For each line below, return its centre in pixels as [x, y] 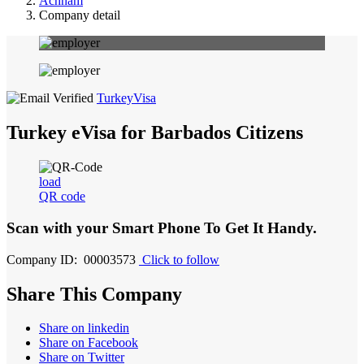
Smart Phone [158, 227]
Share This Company [94, 294]
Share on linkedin [84, 328]
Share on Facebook [89, 343]
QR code [62, 197]
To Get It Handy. [260, 227]
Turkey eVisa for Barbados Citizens [155, 133]
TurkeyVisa [126, 98]
